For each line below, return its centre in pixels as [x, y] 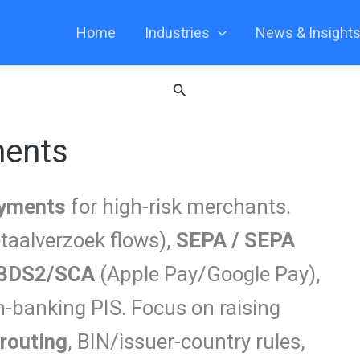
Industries [178, 33]
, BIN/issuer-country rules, [186, 342]
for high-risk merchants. [178, 207]
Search [194, 88]
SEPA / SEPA [235, 240]
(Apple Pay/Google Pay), [208, 274]
